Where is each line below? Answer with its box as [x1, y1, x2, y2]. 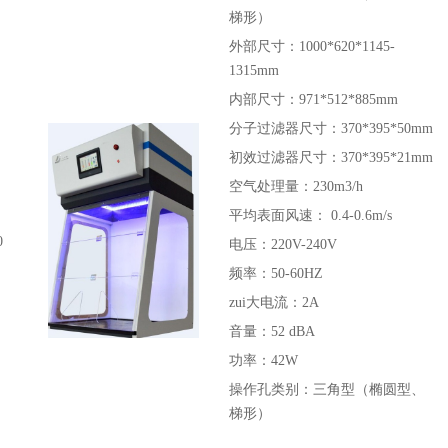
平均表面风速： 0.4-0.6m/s [229, 208, 392, 223]
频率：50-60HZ [229, 266, 323, 281]
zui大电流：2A [229, 295, 319, 310]
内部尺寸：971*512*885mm [229, 92, 398, 107]
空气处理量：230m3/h [229, 179, 363, 194]
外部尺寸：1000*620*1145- [229, 39, 395, 54]
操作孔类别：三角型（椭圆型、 [229, 382, 425, 397]
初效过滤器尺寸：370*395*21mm [229, 150, 433, 165]
